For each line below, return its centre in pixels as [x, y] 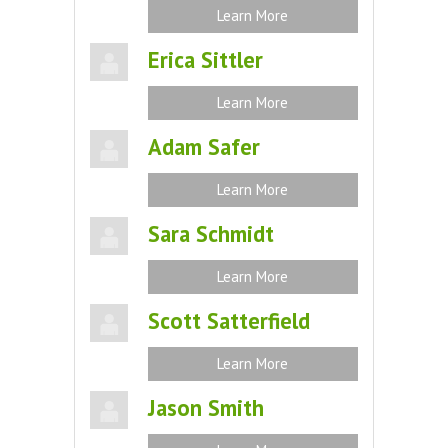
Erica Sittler [205, 59]
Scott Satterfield [228, 320]
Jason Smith [205, 407]
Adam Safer [203, 146]
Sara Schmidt [210, 233]
